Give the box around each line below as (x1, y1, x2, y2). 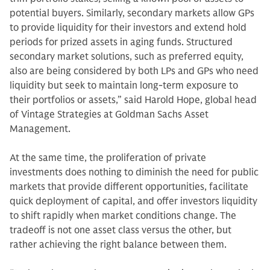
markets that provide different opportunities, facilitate (10, 181, 248, 193)
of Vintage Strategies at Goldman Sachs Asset (10, 108, 209, 121)
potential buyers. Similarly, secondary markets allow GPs (10, 7, 254, 19)
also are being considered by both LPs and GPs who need (10, 65, 259, 77)
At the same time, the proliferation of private (10, 152, 206, 164)
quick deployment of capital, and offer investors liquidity (10, 195, 257, 207)
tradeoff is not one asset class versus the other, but (10, 224, 231, 236)
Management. (10, 123, 73, 135)
